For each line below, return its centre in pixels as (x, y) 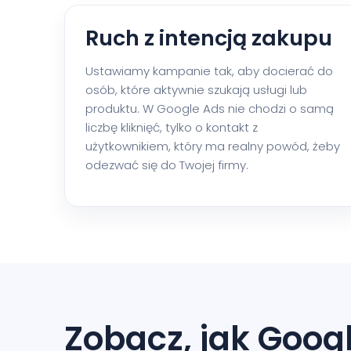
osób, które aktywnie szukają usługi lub (196, 89)
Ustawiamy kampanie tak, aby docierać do (209, 71)
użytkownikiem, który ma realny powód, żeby (213, 146)
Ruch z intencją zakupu (209, 38)
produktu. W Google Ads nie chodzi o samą (210, 108)
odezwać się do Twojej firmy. (167, 165)
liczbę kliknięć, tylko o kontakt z (172, 127)
